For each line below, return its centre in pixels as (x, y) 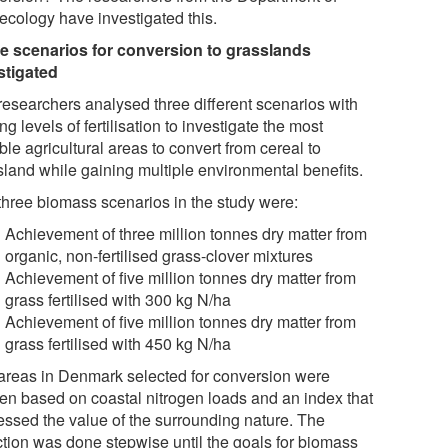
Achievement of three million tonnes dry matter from (186, 233)
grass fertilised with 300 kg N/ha (118, 299)
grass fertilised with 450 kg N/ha (118, 343)
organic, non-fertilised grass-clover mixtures (159, 255)
